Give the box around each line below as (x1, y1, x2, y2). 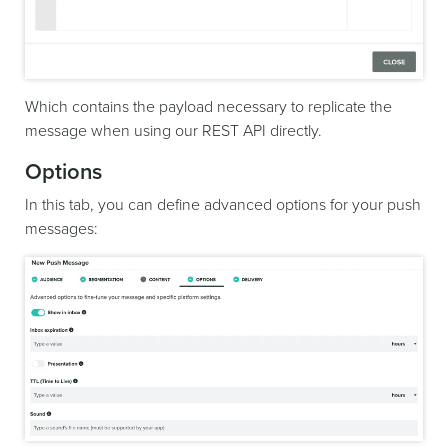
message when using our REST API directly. (25, 121, 322, 142)
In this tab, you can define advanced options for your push (25, 195, 421, 216)
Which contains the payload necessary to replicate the (25, 97, 392, 118)
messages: (25, 219, 98, 240)
